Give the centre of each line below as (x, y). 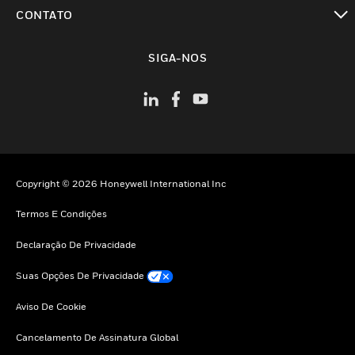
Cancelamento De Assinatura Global (97, 338)
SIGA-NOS (177, 57)
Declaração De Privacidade (76, 245)
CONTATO (44, 15)
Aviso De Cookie (51, 307)
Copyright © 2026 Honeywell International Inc (121, 184)
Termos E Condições (61, 214)
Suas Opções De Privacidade (80, 276)
